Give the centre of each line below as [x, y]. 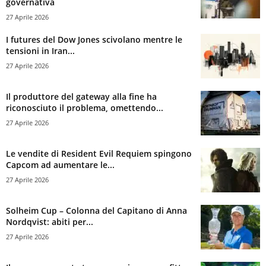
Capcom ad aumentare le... [60, 165]
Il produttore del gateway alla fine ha [81, 97]
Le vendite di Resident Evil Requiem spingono [99, 154]
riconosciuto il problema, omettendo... [85, 108]
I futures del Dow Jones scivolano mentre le [94, 40]
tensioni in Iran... [40, 51]
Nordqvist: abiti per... [50, 222]
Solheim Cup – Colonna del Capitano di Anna [96, 211]
